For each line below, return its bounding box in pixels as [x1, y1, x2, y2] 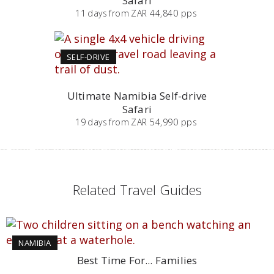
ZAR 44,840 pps [131, 7, 197, 20]
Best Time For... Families [76, 253, 198, 268]
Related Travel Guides [72, 180, 202, 199]
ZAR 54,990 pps [131, 116, 197, 128]
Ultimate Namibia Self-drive [67, 89, 207, 103]
